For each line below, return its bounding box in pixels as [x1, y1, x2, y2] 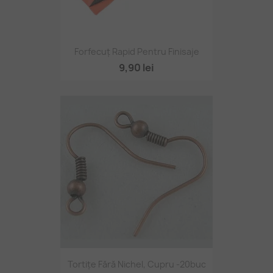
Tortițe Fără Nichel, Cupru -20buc [67, 258, 206, 270]
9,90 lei [119, 61, 154, 75]
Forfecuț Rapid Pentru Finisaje [74, 46, 199, 58]
